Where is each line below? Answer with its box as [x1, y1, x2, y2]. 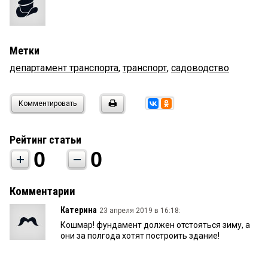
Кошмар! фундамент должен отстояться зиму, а [60, 220, 250, 230]
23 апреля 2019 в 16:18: [99, 206, 181, 215]
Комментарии [10, 185, 75, 199]
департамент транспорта [10, 62, 118, 74]
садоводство [171, 62, 229, 74]
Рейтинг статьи [10, 133, 81, 147]
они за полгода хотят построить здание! [60, 231, 220, 241]
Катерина [60, 205, 97, 215]
